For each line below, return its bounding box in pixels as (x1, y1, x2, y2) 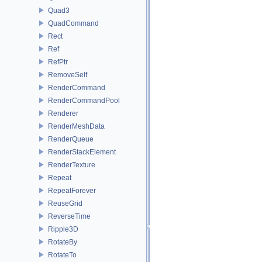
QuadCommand (48, 19, 99, 27)
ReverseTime (48, 212, 91, 220)
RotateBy (48, 237, 77, 246)
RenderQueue (48, 135, 94, 143)
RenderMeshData (48, 122, 105, 130)
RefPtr (48, 57, 68, 66)
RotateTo (48, 250, 77, 259)
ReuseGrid (48, 199, 82, 208)
